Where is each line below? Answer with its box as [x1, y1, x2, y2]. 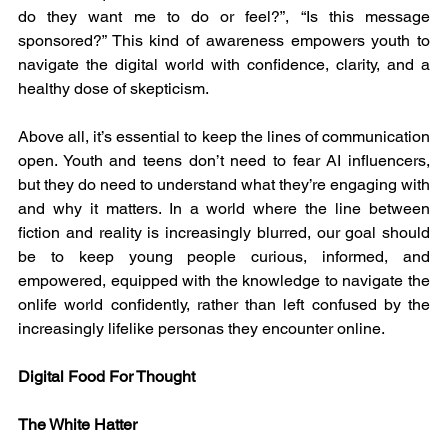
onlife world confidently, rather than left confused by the [18, 294, 430, 314]
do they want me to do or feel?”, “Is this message [18, 6, 430, 26]
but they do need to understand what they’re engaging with [18, 174, 430, 194]
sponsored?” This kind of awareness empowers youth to [18, 30, 430, 50]
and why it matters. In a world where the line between [18, 198, 430, 218]
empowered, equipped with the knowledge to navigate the [18, 270, 430, 290]
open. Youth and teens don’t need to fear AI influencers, [18, 150, 430, 170]
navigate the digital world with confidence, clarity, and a [18, 54, 430, 74]
